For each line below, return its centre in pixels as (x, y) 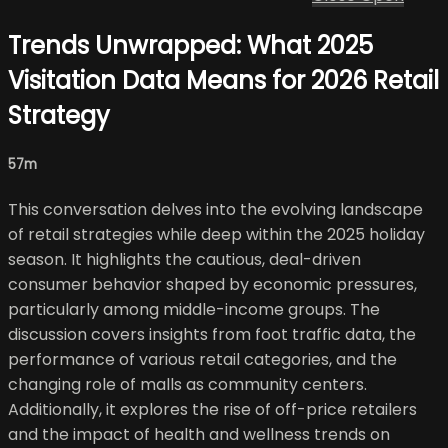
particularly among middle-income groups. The (194, 310)
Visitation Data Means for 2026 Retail (223, 80)
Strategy (59, 115)
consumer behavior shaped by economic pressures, (212, 285)
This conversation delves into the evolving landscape (215, 210)
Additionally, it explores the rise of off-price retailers (212, 410)
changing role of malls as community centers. (187, 385)
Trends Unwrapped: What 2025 (190, 45)
